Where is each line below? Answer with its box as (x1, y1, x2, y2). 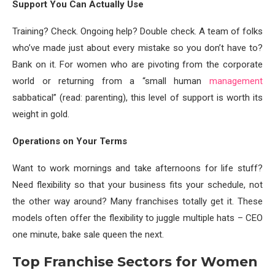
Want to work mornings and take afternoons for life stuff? (12, 163, 263, 174)
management (209, 76, 263, 87)
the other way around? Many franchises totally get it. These (12, 196, 263, 207)
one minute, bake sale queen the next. (12, 229, 164, 240)
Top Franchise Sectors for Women (12, 254, 258, 270)
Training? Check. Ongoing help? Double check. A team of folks (12, 26, 263, 37)
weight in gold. (12, 109, 69, 120)
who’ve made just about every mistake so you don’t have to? (12, 42, 263, 53)
